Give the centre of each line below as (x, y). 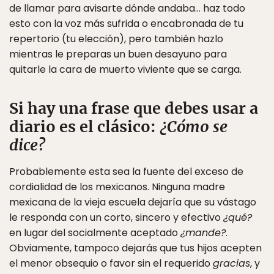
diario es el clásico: (84, 127)
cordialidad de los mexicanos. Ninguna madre (117, 187)
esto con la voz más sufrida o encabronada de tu (126, 24)
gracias (231, 263)
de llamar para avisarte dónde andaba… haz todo (127, 8)
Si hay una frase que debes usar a (134, 108)
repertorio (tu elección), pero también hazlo (116, 39)
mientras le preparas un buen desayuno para (118, 54)
